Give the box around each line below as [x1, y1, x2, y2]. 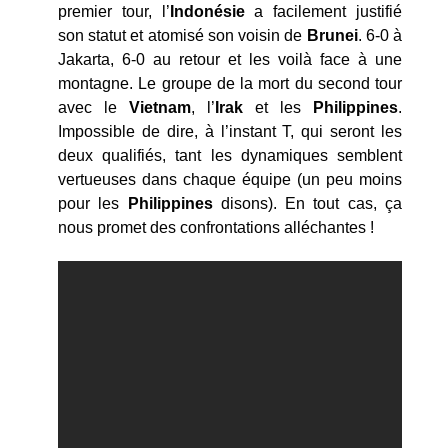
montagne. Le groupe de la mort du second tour [58, 74, 402, 92]
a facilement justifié [254, 2, 403, 20]
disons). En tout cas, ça [212, 194, 403, 212]
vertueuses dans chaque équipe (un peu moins [58, 170, 402, 188]
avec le [58, 98, 129, 116]
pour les [58, 194, 128, 212]
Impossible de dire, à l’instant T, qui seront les [58, 122, 402, 140]
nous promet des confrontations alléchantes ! [58, 218, 374, 236]
